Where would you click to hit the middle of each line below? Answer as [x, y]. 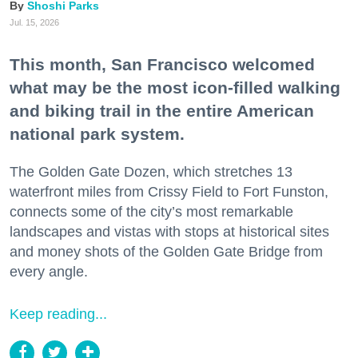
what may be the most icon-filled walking [175, 87]
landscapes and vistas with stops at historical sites [169, 231]
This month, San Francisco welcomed [162, 64]
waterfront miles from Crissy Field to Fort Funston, [169, 191]
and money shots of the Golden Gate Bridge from [166, 251]
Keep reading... [58, 314]
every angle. [49, 271]
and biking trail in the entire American [162, 110]
